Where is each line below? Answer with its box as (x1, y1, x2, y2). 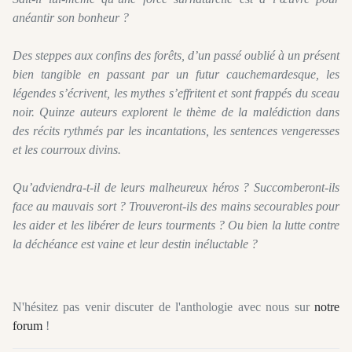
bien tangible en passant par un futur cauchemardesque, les (13, 68, 339, 82)
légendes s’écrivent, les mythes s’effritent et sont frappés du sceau (13, 86, 339, 101)
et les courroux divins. (13, 143, 121, 157)
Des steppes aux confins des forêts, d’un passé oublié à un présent (13, 49, 339, 63)
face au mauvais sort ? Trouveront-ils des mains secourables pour (13, 200, 339, 214)
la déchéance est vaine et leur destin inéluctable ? (13, 237, 258, 251)
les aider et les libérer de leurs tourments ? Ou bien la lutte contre (13, 218, 339, 233)
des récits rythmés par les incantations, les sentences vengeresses (13, 124, 339, 138)
